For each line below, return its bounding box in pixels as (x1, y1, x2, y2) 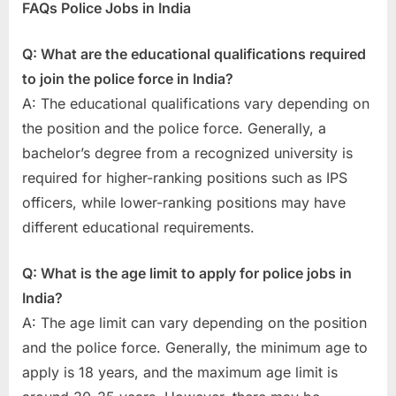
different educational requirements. (22, 218, 255, 237)
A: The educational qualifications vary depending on (22, 95, 369, 113)
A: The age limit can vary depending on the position (22, 314, 367, 332)
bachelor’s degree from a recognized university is (22, 144, 353, 163)
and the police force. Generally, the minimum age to (22, 339, 368, 357)
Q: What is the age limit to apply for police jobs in (22, 264, 352, 283)
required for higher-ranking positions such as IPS (22, 169, 347, 187)
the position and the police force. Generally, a (22, 119, 326, 138)
